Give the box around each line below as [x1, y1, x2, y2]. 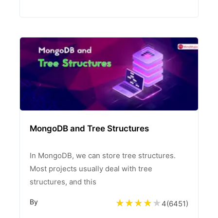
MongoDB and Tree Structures [30, 124, 149, 133]
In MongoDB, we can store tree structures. [30, 151, 176, 160]
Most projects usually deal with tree [30, 164, 152, 173]
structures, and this [30, 177, 96, 186]
